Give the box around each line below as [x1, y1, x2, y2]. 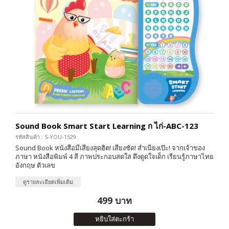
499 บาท [97, 194, 132, 207]
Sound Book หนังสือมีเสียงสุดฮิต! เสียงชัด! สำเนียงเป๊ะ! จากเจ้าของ [15, 143, 205, 153]
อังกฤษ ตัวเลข [15, 161, 55, 170]
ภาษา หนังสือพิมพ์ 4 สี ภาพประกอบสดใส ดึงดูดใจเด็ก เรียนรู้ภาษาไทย [15, 152, 214, 162]
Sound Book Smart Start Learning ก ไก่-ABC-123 [15, 121, 198, 131]
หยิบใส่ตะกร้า [95, 214, 134, 224]
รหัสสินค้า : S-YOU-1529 [15, 133, 76, 141]
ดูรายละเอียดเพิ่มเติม [23, 178, 73, 186]
